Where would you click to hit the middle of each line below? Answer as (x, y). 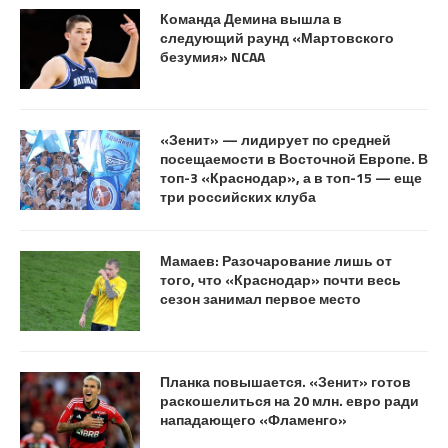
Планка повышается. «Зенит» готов (285, 381)
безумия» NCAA (212, 56)
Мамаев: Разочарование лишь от (276, 260)
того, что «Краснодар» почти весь (280, 279)
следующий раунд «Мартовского (277, 37)
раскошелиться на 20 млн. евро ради (289, 400)
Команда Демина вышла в (251, 18)
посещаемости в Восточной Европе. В (294, 158)
